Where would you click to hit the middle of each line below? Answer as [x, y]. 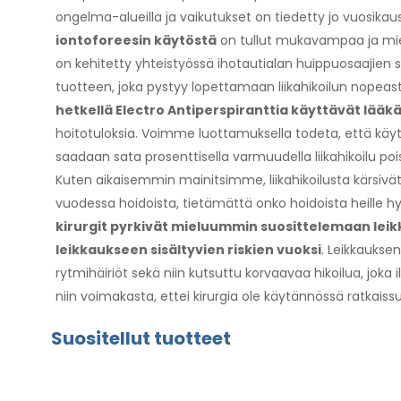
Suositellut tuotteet [141, 338]
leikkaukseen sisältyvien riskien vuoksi [188, 249]
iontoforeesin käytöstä [136, 40]
